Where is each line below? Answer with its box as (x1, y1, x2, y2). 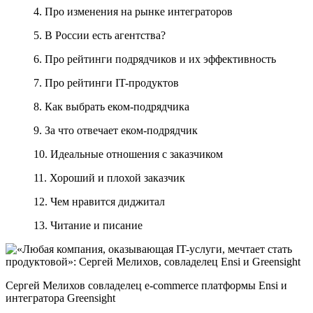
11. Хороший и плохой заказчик (34, 171, 185, 184)
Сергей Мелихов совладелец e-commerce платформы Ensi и (6, 279, 287, 291)
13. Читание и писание (34, 219, 143, 231)
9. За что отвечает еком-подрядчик (34, 124, 198, 136)
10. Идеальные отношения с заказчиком (34, 147, 223, 160)
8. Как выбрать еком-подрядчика (34, 100, 189, 112)
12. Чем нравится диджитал (34, 195, 165, 208)
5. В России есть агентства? (34, 29, 166, 41)
